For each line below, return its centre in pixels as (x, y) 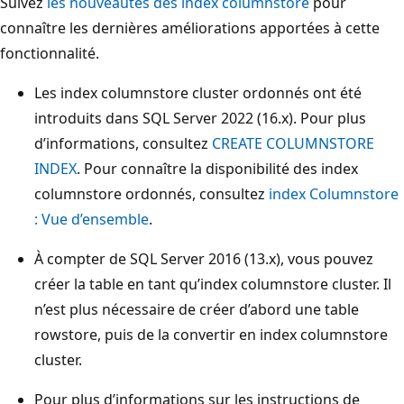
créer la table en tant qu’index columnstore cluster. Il (213, 284)
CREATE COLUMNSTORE (293, 143)
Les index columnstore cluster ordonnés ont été (198, 92)
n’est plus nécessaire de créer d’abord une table (197, 309)
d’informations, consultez (123, 143)
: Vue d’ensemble (92, 219)
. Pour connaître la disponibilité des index (217, 168)
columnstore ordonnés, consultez (151, 193)
